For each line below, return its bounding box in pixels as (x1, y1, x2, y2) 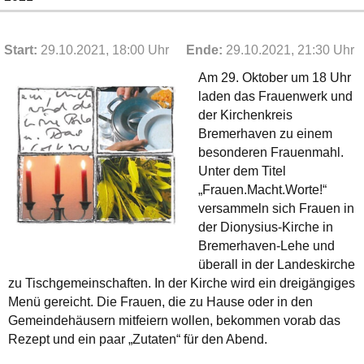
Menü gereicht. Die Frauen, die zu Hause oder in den (8, 294, 313, 309)
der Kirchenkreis (198, 107, 292, 122)
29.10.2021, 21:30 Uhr (226, 42, 354, 57)
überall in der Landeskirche (198, 257, 355, 271)
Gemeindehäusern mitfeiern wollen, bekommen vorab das (8, 313, 340, 327)
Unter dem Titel (198, 163, 286, 178)
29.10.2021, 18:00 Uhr (41, 42, 169, 57)
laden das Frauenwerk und (198, 89, 353, 103)
